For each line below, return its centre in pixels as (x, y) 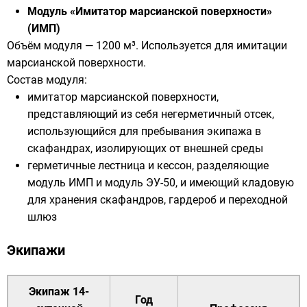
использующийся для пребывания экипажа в (144, 132)
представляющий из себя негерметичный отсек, (151, 114)
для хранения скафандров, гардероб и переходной (158, 200)
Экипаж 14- (59, 292)
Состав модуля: (47, 80)
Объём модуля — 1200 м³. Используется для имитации (147, 46)
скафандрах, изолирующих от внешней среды (145, 149)
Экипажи (36, 250)
